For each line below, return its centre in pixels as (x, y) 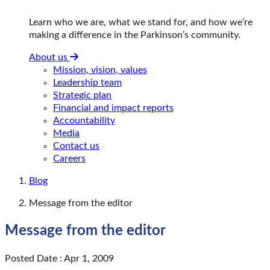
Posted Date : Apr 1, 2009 (59, 258)
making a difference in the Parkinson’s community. (135, 35)
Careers (69, 158)
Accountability (84, 120)
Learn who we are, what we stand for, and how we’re (141, 22)
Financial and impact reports (113, 108)
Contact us (76, 146)
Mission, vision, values (100, 70)
